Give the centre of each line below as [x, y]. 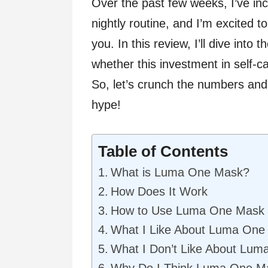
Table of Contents [163, 152]
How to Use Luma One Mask [188, 211]
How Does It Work [159, 191]
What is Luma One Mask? [180, 172]
